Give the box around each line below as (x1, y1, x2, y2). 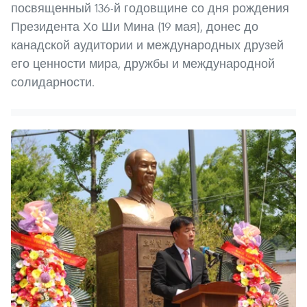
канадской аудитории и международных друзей (11, 36, 284, 53)
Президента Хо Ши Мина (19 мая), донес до (11, 18, 258, 34)
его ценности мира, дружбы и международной (11, 55, 275, 71)
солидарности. (11, 73, 95, 90)
